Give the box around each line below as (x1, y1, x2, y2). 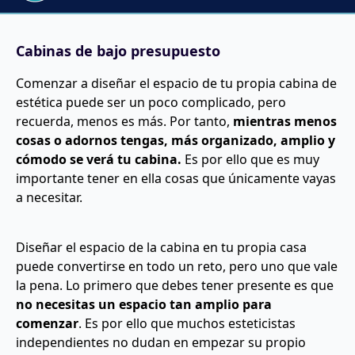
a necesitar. (16, 189, 82, 206)
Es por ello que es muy (181, 151, 319, 168)
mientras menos (230, 113, 337, 130)
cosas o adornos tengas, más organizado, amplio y (16, 132, 335, 149)
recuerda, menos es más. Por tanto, (16, 113, 230, 130)
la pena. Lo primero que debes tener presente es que (16, 277, 334, 294)
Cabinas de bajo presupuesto (16, 41, 220, 60)
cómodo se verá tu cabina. (16, 151, 181, 168)
